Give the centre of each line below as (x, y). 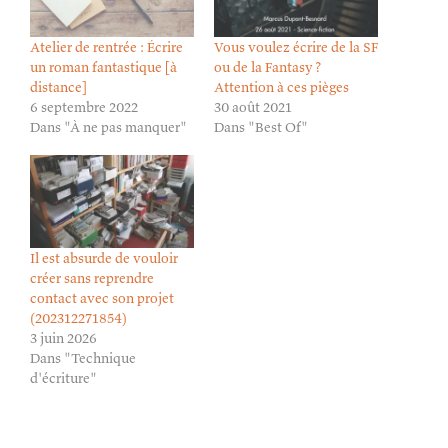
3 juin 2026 (63, 338)
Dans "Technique (83, 358)
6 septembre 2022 (84, 106)
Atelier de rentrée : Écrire (106, 46)
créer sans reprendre (92, 278)
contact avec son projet (102, 298)
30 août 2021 (253, 106)
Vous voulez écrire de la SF (296, 46)
